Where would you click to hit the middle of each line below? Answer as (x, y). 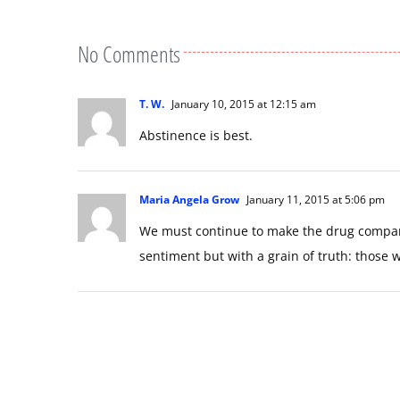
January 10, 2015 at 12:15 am (242, 78)
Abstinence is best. (196, 109)
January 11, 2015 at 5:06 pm (314, 173)
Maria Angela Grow (189, 173)
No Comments (129, 27)
